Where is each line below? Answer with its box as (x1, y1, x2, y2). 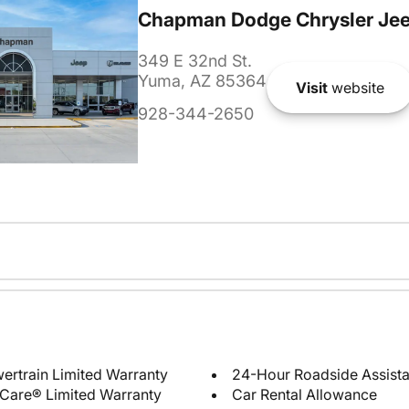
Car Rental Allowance (232, 385, 377, 404)
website (327, 78, 384, 97)
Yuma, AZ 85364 (137, 71, 267, 91)
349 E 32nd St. (137, 51, 252, 71)
